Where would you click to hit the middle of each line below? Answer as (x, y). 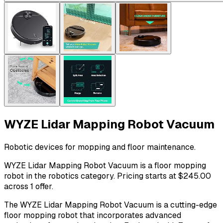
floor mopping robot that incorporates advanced (93, 215)
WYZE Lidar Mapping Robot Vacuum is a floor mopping (105, 165)
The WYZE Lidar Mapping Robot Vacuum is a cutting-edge (111, 205)
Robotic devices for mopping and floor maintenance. (100, 147)
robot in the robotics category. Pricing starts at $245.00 (108, 176)
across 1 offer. (29, 186)
